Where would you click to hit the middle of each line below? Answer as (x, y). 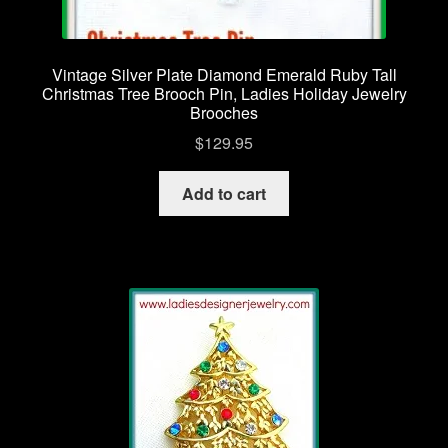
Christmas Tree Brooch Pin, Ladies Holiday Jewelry (224, 93)
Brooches (224, 112)
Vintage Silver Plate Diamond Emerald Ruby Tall (224, 74)
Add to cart (224, 194)
